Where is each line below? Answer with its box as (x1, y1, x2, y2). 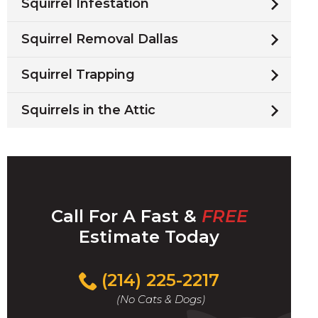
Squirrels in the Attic (21, 102, 155, 118)
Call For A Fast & (50, 206, 202, 226)
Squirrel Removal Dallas (21, 31, 178, 47)
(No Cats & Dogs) (116, 292, 205, 306)
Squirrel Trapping (21, 67, 135, 82)
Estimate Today (79, 226, 219, 247)
